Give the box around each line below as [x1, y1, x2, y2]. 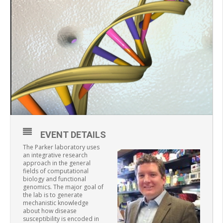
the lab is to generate [23, 190, 83, 199]
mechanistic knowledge [23, 198, 89, 207]
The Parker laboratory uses [23, 142, 100, 151]
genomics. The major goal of [23, 182, 104, 191]
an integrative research [23, 150, 88, 159]
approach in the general [23, 158, 91, 167]
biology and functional [23, 174, 86, 183]
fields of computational [23, 166, 89, 175]
